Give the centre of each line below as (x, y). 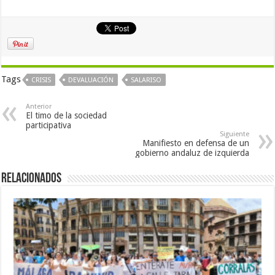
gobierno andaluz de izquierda (192, 153)
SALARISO (146, 80)
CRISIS (41, 80)
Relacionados (32, 179)
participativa (49, 125)
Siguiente (234, 134)
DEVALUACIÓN (91, 80)
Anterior (39, 106)
